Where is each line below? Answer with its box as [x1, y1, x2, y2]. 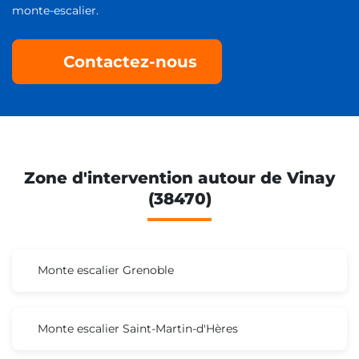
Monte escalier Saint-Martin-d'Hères [38, 321, 238, 336]
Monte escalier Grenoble [38, 262, 174, 277]
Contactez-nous [63, 51, 197, 71]
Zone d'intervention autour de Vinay [24, 167, 335, 188]
